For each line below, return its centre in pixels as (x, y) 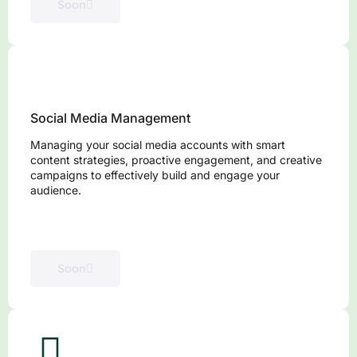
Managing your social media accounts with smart (158, 145)
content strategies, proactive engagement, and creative (176, 160)
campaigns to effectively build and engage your (155, 175)
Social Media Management (110, 118)
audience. (56, 190)
